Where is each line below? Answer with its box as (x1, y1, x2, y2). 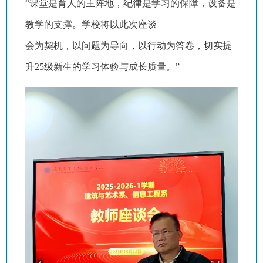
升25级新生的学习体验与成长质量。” (25, 62, 180, 72)
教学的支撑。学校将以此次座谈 (25, 19, 157, 30)
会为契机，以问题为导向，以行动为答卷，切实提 (25, 41, 232, 51)
